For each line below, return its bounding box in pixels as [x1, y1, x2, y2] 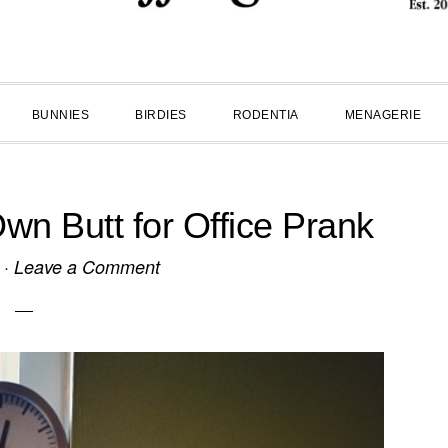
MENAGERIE [344, 108, 421, 122]
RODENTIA [232, 108, 299, 122]
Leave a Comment [14, 254, 160, 279]
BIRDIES [135, 108, 187, 122]
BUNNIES [31, 108, 89, 122]
